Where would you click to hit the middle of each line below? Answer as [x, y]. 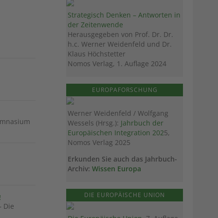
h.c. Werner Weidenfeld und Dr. [120, 44]
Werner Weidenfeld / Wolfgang [118, 113]
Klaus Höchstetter [97, 54]
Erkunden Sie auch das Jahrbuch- [122, 159]
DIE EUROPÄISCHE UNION [125, 195]
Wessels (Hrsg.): [94, 123]
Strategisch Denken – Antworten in [124, 15]
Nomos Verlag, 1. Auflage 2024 [117, 64]
